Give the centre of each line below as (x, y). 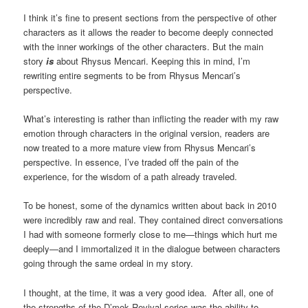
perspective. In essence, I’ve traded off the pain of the (131, 162)
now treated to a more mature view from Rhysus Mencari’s (140, 148)
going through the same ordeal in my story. (109, 263)
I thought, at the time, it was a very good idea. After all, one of (149, 292)
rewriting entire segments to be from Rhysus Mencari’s (132, 76)
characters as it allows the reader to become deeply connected (148, 32)
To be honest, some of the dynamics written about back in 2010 (150, 206)
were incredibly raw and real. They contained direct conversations (154, 220)
